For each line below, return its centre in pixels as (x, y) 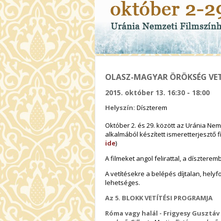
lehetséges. (123, 182)
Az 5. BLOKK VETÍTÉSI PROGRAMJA (159, 198)
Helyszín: (121, 107)
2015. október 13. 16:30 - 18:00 (157, 93)
